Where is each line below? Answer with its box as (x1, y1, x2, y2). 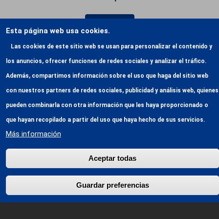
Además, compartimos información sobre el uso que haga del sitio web (5, 72, 208, 79)
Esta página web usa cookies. (5, 26, 110, 35)
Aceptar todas (88, 154, 136, 162)
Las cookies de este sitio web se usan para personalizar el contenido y (10, 43, 212, 50)
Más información (5, 130, 61, 138)
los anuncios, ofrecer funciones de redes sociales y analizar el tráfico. (5, 58, 207, 65)
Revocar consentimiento (5, 197, 88, 205)
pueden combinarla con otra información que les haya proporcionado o (5, 102, 208, 109)
